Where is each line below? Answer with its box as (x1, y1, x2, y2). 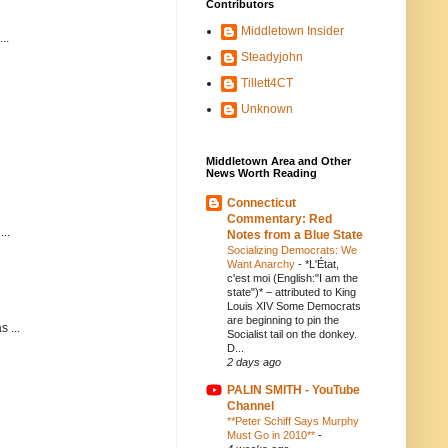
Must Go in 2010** (227, 429, 318, 441)
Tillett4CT (241, 76, 293, 90)
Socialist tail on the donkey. (227, 328, 357, 340)
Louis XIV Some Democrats (227, 300, 361, 312)
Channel (227, 399, 274, 413)
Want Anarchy (227, 258, 298, 270)
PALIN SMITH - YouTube (227, 383, 360, 397)
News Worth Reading (206, 167, 317, 179)
